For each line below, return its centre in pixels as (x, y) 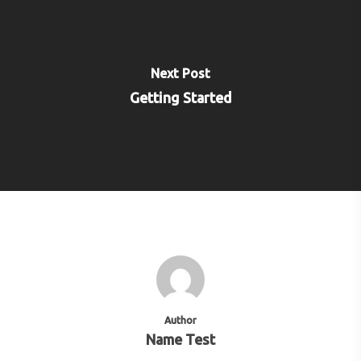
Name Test (180, 340)
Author (180, 320)
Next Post (180, 73)
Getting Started (180, 98)
